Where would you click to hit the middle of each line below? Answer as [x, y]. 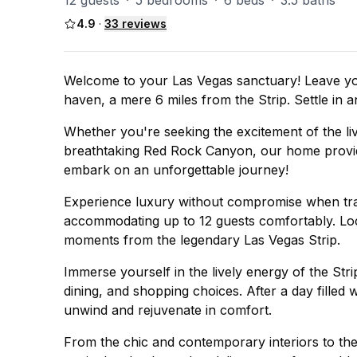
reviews [143, 24]
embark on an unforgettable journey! [176, 170]
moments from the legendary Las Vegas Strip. [202, 240]
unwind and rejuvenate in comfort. [168, 310]
